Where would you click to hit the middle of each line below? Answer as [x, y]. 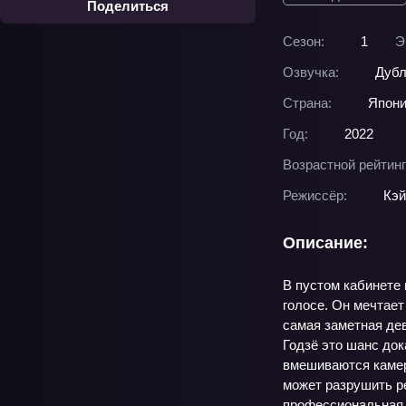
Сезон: [304, 41]
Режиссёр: [315, 195]
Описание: [325, 243]
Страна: [307, 103]
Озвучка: [311, 72]
